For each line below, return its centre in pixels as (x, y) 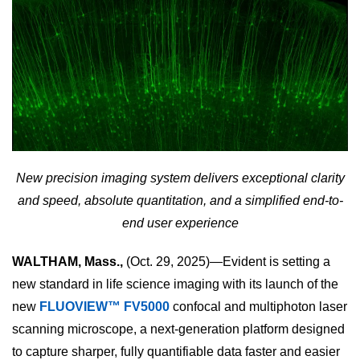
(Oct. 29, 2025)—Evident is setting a (227, 262)
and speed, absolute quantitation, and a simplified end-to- (180, 201)
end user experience (180, 223)
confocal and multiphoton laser (258, 307)
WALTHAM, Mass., (67, 262)
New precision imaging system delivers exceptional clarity (180, 178)
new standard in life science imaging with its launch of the (175, 284)
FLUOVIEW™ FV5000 (104, 307)
